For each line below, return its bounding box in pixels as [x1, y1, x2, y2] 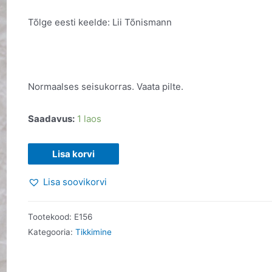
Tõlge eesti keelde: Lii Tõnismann [28, 16, 172, 28]
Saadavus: [28, 113, 75, 125]
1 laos [77, 113, 102, 125]
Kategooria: [28, 227, 76, 237]
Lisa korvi [52, 148, 95, 160]
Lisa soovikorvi [43, 175, 107, 188]
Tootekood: [28, 212, 75, 222]
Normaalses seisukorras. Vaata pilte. [28, 81, 184, 93]
